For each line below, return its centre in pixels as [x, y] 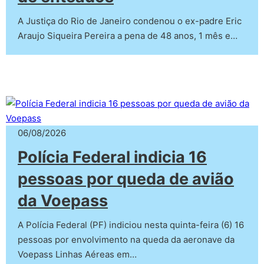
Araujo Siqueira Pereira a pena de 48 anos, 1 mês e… [128, 36]
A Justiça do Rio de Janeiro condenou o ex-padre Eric [130, 21]
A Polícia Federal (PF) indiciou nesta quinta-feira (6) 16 [131, 225]
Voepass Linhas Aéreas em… [77, 254]
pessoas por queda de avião [126, 179]
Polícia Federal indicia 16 [112, 157]
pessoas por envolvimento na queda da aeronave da [126, 240]
